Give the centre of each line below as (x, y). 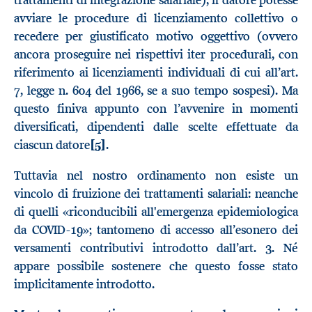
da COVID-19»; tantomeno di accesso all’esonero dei (156, 229)
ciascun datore (52, 145)
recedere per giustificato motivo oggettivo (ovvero (156, 37)
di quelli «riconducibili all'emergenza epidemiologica (156, 211)
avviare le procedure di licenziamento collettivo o (156, 18)
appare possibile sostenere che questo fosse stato (156, 266)
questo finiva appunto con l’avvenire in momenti (156, 109)
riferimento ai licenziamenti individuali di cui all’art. (156, 73)
